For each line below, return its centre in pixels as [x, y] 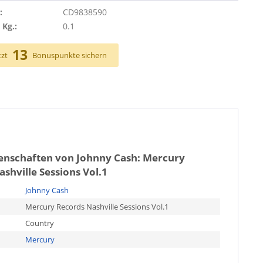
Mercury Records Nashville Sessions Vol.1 [97, 206]
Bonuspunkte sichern [70, 55]
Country [39, 223]
